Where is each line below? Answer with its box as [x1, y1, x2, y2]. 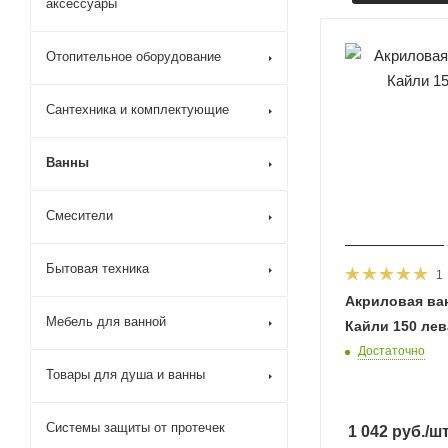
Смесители [46, 208, 113, 223]
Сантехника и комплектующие [46, 102, 229, 117]
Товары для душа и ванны [46, 367, 205, 382]
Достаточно [358, 344, 425, 359]
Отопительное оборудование [46, 49, 221, 64]
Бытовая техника [46, 261, 149, 276]
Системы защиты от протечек [46, 420, 225, 435]
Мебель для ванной [46, 314, 166, 329]
